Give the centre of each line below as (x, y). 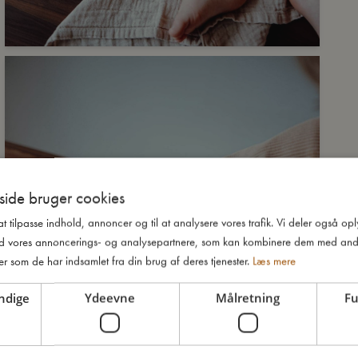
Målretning (248, 297)
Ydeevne (110, 297)
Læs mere (274, 261)
